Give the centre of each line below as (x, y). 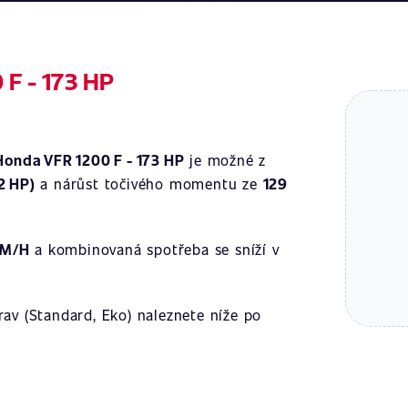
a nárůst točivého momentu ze (149, 184)
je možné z (225, 160)
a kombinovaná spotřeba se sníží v (154, 249)
